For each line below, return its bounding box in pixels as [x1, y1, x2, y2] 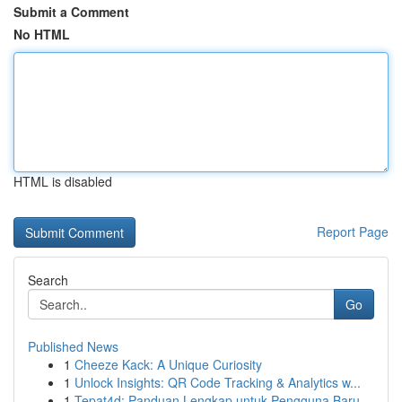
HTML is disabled [13, 172, 112, 190]
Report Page [317, 223, 389, 240]
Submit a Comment [13, 3, 129, 21]
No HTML [13, 25, 70, 43]
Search [28, 271, 68, 289]
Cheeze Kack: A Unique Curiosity [74, 355, 262, 373]
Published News [28, 337, 118, 355]
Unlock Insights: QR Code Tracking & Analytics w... [74, 373, 361, 391]
